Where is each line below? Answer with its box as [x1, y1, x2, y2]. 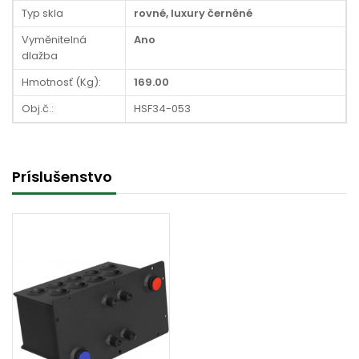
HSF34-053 [134, 101, 191, 116]
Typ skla [22, 6, 63, 21]
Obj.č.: [22, 101, 54, 116]
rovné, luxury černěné [134, 6, 252, 21]
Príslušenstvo [12, 167, 112, 187]
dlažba [22, 48, 58, 63]
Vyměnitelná [22, 32, 87, 47]
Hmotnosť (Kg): [22, 75, 101, 90]
